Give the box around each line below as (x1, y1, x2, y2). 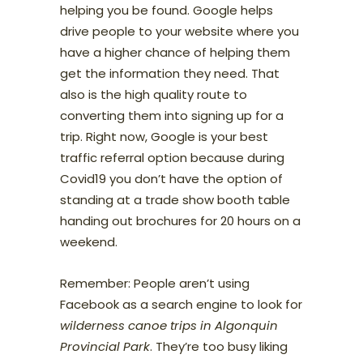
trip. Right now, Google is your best (60, 127, 268, 145)
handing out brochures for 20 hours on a (60, 211, 301, 229)
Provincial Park (60, 337, 150, 355)
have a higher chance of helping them (60, 43, 290, 61)
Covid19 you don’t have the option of (60, 169, 283, 187)
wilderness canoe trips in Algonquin (60, 316, 278, 334)
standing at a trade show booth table (60, 190, 290, 208)
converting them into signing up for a (60, 106, 284, 124)
